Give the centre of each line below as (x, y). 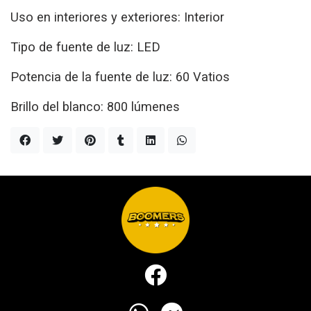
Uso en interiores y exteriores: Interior (117, 17)
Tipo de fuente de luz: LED (85, 47)
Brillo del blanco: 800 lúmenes (95, 106)
